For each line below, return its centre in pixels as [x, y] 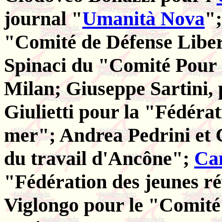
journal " [43, 19]
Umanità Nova [143, 19]
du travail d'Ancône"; [99, 159]
